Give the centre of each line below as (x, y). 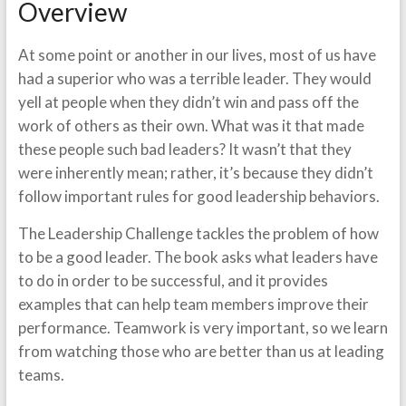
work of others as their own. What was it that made (191, 126)
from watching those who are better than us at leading (201, 351)
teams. (41, 375)
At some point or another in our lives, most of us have (197, 55)
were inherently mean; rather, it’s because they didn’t (195, 173)
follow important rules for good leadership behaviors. (198, 196)
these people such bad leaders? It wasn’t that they (184, 149)
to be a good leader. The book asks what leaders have (198, 257)
